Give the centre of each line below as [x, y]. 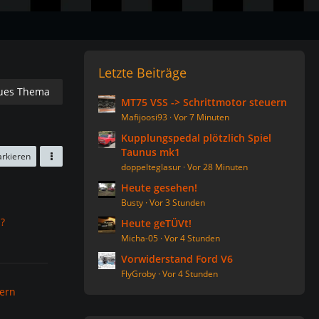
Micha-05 [140, 238]
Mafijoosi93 [144, 117]
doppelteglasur [151, 167]
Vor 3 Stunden [177, 203]
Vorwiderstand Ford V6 [177, 259]
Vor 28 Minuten [218, 167]
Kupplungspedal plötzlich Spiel [196, 138]
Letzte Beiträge [142, 73]
